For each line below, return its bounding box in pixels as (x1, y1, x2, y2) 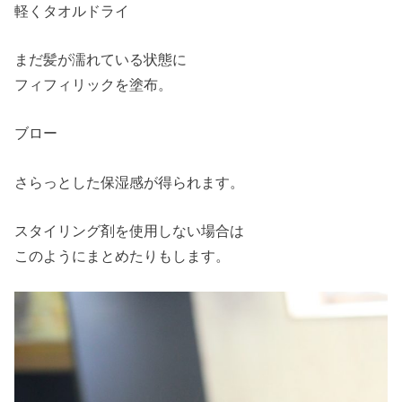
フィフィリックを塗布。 (14, 75, 173, 92)
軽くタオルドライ (14, 2, 130, 19)
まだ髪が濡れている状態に (14, 50, 188, 67)
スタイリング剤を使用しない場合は (14, 223, 245, 240)
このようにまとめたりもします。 (14, 248, 231, 265)
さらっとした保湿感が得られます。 (14, 173, 245, 190)
